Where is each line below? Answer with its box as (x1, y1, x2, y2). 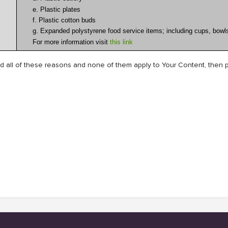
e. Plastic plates (33, 5, 81, 13)
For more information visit (33, 38, 110, 46)
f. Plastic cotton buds (33, 16, 96, 24)
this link (110, 38, 133, 46)
